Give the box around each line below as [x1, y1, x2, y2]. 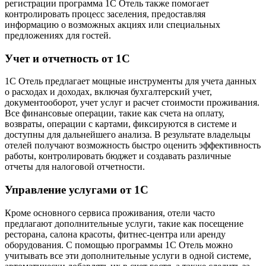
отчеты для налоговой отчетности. [5, 161, 145, 172]
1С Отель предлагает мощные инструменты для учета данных [5, 76, 256, 87]
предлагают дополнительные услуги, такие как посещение [5, 218, 243, 229]
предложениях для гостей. [5, 30, 111, 40]
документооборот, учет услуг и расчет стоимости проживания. [5, 97, 259, 108]
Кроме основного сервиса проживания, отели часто [5, 207, 215, 218]
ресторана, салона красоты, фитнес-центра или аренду [5, 229, 226, 239]
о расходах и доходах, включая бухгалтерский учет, [5, 87, 212, 97]
